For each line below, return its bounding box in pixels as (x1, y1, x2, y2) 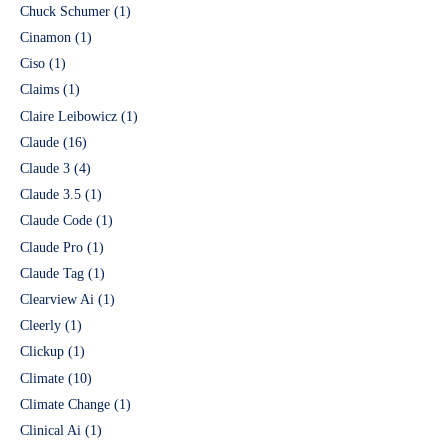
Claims (20, 82, 59, 98)
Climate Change (20, 396, 110, 412)
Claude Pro (20, 239, 83, 255)
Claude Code (20, 213, 92, 229)
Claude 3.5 (20, 187, 81, 203)
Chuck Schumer (20, 3, 110, 19)
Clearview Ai (20, 291, 94, 307)
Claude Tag (20, 265, 84, 281)
